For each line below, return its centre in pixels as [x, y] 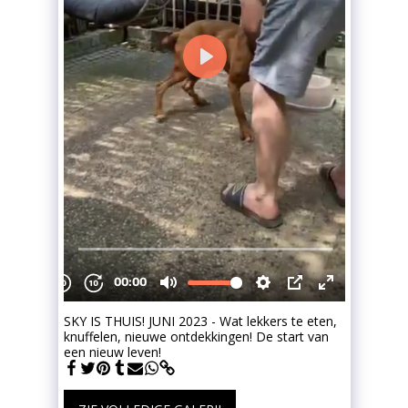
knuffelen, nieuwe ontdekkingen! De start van [196, 337]
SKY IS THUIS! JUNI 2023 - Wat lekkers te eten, [200, 321]
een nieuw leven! [112, 352]
